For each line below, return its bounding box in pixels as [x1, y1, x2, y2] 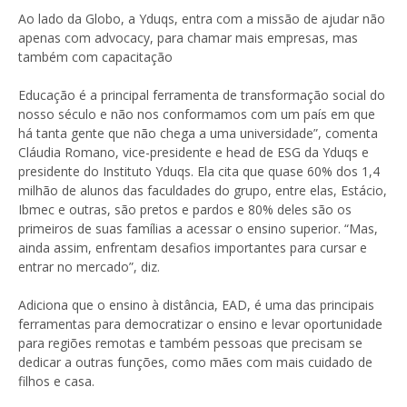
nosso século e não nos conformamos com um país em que [18, 104, 375, 123]
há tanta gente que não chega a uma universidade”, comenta [18, 124, 378, 142]
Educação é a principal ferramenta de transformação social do [18, 85, 385, 104]
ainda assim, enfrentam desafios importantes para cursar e [18, 238, 367, 256]
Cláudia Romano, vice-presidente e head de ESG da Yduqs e [18, 143, 369, 161]
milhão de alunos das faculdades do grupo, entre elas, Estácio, [18, 181, 387, 199]
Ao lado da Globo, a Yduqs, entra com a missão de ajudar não [18, 9, 385, 27]
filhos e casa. [18, 372, 94, 390]
